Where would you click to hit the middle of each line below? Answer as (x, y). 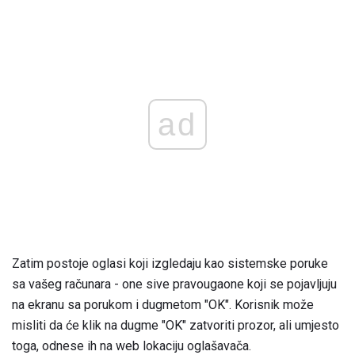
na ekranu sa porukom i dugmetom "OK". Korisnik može (163, 304)
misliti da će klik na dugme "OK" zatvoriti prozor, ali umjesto (176, 325)
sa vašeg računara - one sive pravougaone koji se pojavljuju (174, 284)
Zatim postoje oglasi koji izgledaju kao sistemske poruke (170, 263)
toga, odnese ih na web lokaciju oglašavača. (132, 345)
